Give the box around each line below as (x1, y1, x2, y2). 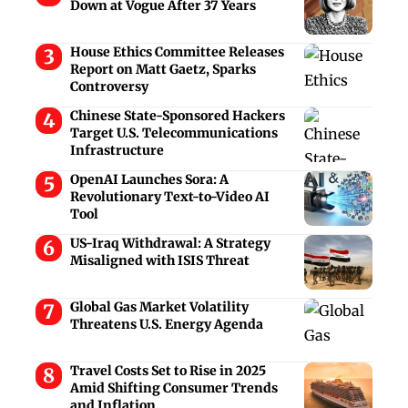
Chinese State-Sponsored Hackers (69, 107, 285, 125)
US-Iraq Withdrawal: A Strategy (69, 235, 270, 252)
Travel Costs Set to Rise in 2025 (69, 362, 266, 380)
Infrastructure (69, 142, 164, 159)
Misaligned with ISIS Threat (69, 252, 250, 270)
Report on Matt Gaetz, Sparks (69, 61, 256, 78)
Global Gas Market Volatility (69, 299, 249, 316)
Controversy (69, 78, 148, 96)
